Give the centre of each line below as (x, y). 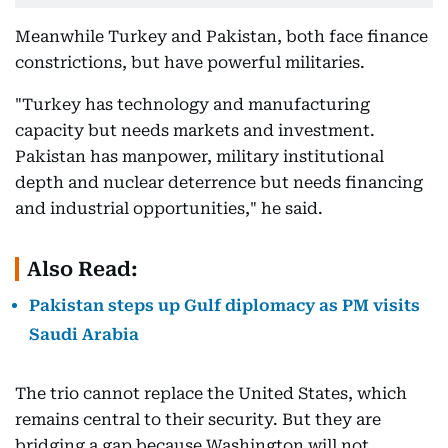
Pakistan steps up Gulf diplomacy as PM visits (224, 305)
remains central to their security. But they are (198, 419)
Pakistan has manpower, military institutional (199, 156)
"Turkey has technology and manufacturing (192, 104)
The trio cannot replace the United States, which (211, 393)
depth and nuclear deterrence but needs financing (219, 182)
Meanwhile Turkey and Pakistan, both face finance (221, 36)
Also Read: (82, 269)
